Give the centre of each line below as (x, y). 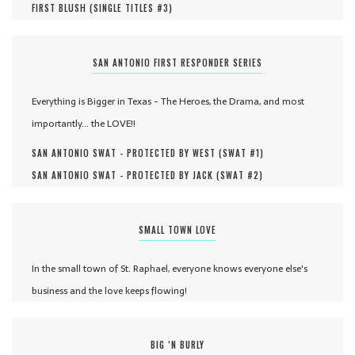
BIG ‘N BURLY (177, 344)
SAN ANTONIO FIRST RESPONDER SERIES (177, 62)
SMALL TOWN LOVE (177, 229)
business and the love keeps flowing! (109, 290)
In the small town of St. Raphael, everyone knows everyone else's (170, 268)
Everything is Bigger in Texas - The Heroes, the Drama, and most (168, 101)
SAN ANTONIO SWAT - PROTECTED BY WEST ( (127, 153)
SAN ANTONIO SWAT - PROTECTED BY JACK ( (126, 175)
